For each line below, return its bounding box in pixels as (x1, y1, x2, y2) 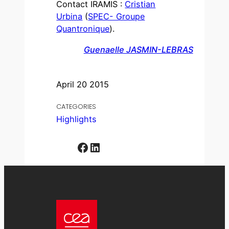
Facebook (76, 139, 83, 154)
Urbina (56, 11, 83, 22)
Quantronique (56, 24, 110, 34)
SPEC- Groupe (88, 11, 145, 22)
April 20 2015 (56, 79, 109, 90)
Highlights (56, 114, 97, 125)
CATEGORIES (56, 102, 97, 111)
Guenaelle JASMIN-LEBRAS (83, 44, 193, 55)
